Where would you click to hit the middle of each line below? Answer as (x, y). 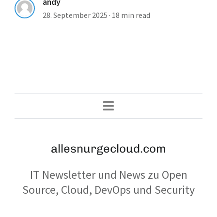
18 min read (131, 15)
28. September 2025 (75, 15)
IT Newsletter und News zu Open (108, 174)
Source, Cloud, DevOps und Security (108, 189)
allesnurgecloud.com (108, 148)
